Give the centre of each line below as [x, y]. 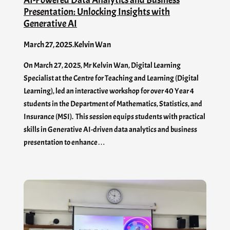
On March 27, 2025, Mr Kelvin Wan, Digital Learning [102, 65]
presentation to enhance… [64, 142]
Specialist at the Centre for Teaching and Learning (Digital [111, 78]
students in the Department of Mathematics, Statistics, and [113, 103]
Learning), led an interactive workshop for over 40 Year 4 [109, 91]
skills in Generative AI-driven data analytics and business [110, 129]
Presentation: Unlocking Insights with [97, 11]
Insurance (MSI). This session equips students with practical [114, 116]
